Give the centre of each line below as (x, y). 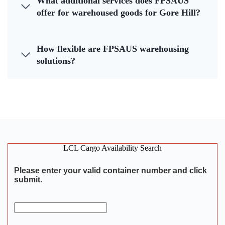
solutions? (56, 61)
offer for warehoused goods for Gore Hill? (119, 13)
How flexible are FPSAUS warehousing (113, 49)
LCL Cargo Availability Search (113, 148)
